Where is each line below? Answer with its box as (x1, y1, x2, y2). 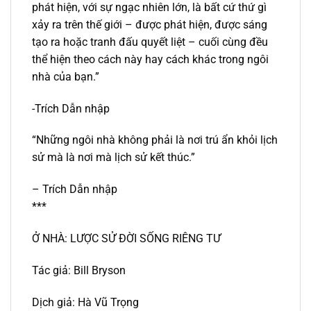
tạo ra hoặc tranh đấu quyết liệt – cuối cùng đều (32, 35, 268, 49)
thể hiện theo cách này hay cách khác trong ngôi (32, 52, 269, 66)
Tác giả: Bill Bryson (32, 263, 126, 277)
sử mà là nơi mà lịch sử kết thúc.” (32, 151, 195, 165)
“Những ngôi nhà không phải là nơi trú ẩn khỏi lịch (32, 133, 278, 147)
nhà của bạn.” (32, 69, 99, 83)
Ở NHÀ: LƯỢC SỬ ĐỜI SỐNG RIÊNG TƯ (32, 232, 221, 245)
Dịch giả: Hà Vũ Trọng (32, 295, 139, 309)
